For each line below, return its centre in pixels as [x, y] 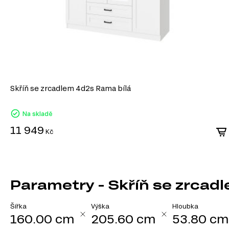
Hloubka [185, 206]
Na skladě [37, 114]
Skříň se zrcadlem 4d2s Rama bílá [71, 88]
